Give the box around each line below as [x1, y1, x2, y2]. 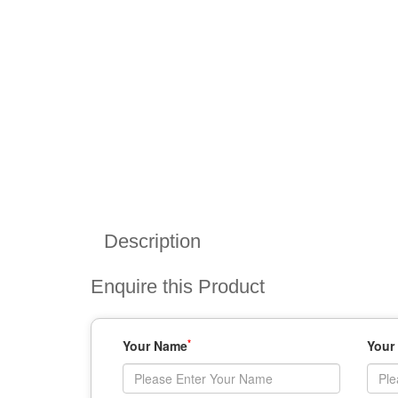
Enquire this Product [91, 275, 265, 298]
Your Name [123, 337, 187, 354]
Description [104, 230, 201, 252]
